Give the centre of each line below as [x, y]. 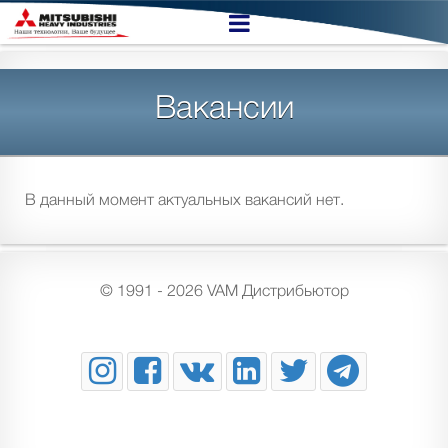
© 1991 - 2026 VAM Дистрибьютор [224, 290]
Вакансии [224, 106]
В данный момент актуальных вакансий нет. [184, 199]
